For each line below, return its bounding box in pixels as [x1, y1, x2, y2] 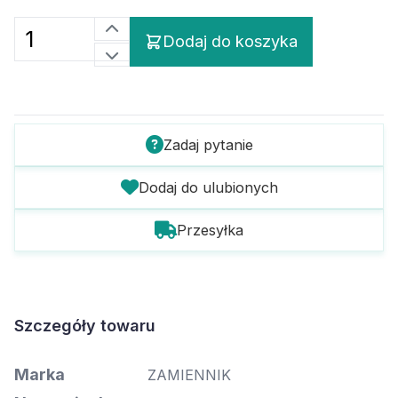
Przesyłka [177, 221, 243, 240]
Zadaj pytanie [163, 136, 253, 155]
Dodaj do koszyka [163, 32, 298, 52]
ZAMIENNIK [147, 366, 231, 385]
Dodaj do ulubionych [138, 179, 278, 197]
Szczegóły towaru [14, 316, 155, 336]
